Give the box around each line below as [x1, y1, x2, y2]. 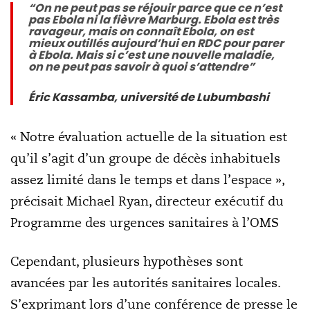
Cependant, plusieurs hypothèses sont [10, 253, 243, 269]
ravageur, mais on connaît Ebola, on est [28, 24, 253, 39]
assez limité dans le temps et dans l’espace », [10, 172, 284, 188]
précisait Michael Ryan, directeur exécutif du [10, 193, 284, 209]
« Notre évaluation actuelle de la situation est [10, 129, 287, 145]
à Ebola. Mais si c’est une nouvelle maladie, [28, 47, 275, 63]
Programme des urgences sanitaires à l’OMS [10, 215, 279, 230]
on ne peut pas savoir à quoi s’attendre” [28, 59, 255, 75]
